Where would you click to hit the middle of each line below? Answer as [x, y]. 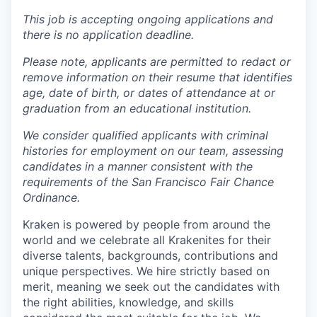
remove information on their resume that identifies [157, 77]
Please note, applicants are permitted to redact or [157, 62]
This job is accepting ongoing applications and [148, 19]
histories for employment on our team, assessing [153, 151]
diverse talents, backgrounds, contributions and [150, 256]
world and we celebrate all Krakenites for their [147, 240]
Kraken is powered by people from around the [146, 225]
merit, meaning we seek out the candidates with [151, 287]
